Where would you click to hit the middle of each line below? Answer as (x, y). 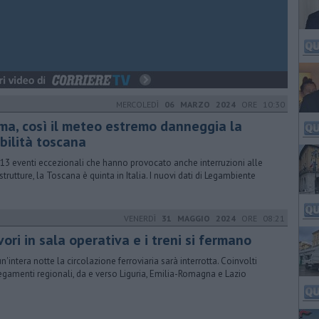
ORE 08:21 (260, 218)
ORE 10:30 (260, 104)
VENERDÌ (143, 218)
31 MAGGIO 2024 (199, 218)
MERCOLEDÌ (140, 104)
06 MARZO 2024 (200, 104)
